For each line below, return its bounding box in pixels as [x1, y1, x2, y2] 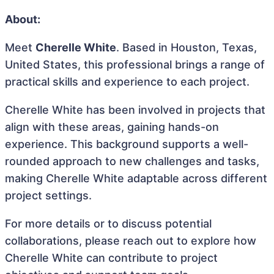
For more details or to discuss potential [5, 217, 212, 230]
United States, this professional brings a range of [5, 58, 265, 71]
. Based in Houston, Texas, [116, 41, 257, 54]
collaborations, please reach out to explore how [5, 234, 256, 247]
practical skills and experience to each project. [5, 75, 250, 88]
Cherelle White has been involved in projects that [5, 103, 265, 116]
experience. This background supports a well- [5, 138, 248, 150]
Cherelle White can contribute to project [5, 251, 218, 264]
